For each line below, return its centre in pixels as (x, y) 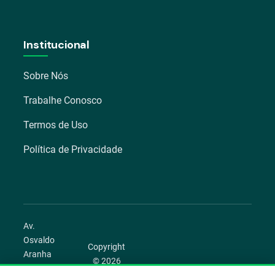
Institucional (57, 45)
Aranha (38, 254)
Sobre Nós (46, 76)
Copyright (107, 247)
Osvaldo (39, 240)
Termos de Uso (56, 125)
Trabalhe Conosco (63, 100)
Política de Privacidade (73, 149)
